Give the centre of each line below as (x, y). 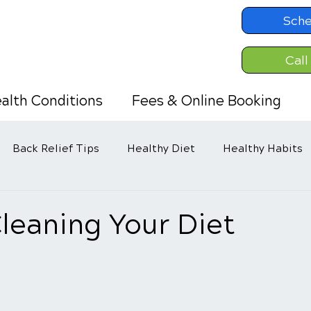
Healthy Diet (161, 149)
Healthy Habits (263, 149)
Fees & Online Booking (207, 101)
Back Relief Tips (56, 149)
